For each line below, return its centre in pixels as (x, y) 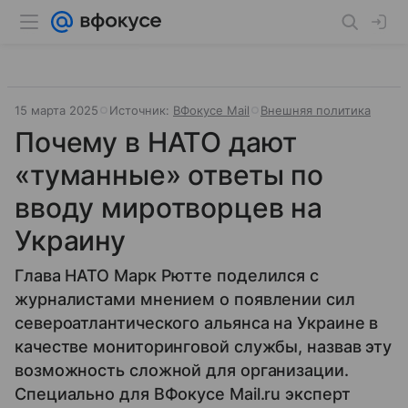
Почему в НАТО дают (156, 142)
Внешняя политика (316, 110)
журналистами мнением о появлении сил (185, 299)
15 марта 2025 (56, 110)
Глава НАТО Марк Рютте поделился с (167, 275)
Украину (70, 240)
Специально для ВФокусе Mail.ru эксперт (183, 394)
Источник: (141, 110)
